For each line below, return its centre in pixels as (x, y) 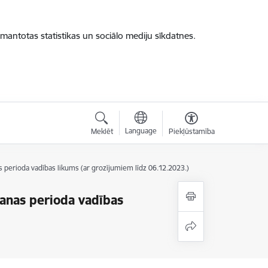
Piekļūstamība (191, 131)
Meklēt (102, 131)
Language (141, 131)
